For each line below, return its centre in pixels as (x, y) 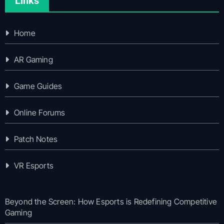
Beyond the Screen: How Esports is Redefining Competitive (111, 201)
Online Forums (39, 112)
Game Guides (38, 86)
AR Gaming (33, 59)
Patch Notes (36, 139)
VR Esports (33, 165)
